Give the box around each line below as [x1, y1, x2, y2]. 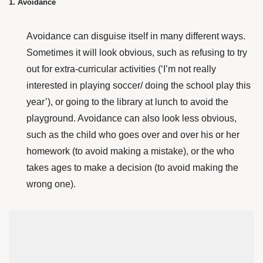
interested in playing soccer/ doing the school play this [26, 80, 251, 90]
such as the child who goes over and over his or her [26, 130, 240, 140]
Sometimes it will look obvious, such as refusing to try [26, 48, 247, 58]
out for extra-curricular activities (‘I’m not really [26, 64, 216, 74]
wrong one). [26, 179, 76, 189]
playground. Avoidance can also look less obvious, [26, 113, 237, 123]
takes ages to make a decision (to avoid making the [26, 163, 238, 173]
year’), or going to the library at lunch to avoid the [26, 97, 228, 107]
